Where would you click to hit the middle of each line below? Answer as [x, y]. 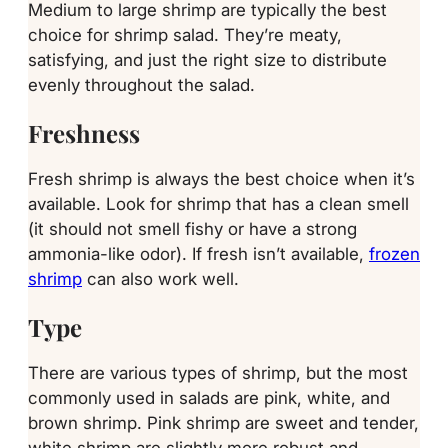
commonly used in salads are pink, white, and [209, 397]
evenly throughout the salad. [141, 85]
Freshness [84, 133]
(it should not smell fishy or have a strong [192, 228]
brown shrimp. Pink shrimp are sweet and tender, [223, 422]
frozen [394, 253]
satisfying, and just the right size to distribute [207, 60]
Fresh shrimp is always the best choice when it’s [221, 178]
